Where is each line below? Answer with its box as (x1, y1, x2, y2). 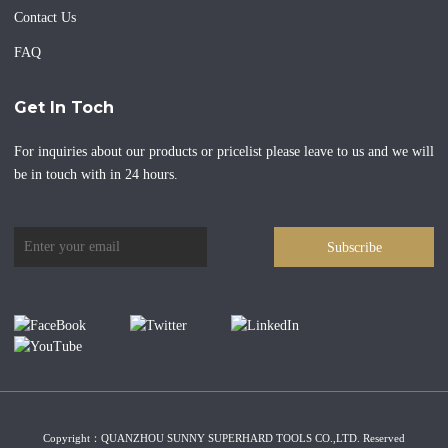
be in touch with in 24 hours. (14, 167, 178, 183)
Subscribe (326, 239, 382, 255)
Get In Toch (14, 98, 114, 118)
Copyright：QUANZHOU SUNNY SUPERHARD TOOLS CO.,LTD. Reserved (43, 431, 405, 444)
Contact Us (14, 10, 76, 26)
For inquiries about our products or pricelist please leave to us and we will (14, 144, 434, 160)
